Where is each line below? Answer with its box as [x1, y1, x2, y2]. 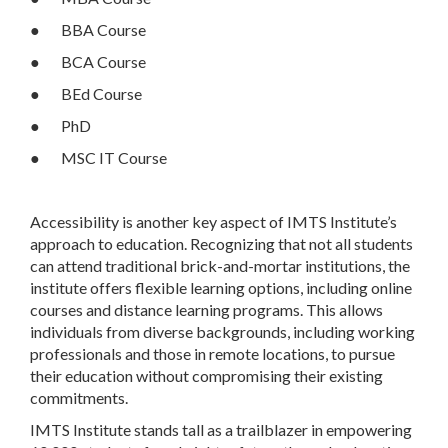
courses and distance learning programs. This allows [30, 300, 383, 320]
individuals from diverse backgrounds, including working [30, 322, 415, 342]
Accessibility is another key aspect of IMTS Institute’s [30, 212, 397, 232]
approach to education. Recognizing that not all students [30, 234, 413, 254]
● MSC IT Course [30, 148, 167, 168]
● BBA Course [30, 20, 146, 40]
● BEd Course [30, 84, 142, 104]
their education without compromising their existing [30, 366, 383, 386]
